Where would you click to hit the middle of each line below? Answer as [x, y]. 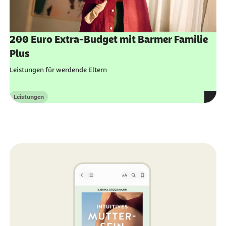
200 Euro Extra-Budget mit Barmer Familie [108, 39]
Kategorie [26, 101]
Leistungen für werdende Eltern [58, 69]
